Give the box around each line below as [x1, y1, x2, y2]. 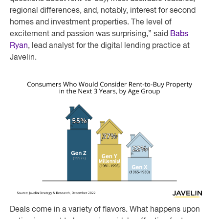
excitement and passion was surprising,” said [10, 30, 170, 38]
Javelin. [10, 54, 37, 62]
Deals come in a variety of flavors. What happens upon [10, 206, 200, 214]
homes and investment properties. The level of [10, 19, 172, 26]
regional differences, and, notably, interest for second [10, 7, 196, 15]
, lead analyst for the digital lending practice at [28, 42, 190, 50]
